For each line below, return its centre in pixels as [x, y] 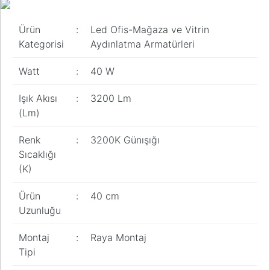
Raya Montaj [118, 237]
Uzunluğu [40, 210]
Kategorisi [41, 44]
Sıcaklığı [37, 154]
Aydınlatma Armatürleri [143, 44]
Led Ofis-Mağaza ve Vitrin [150, 30]
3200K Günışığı [125, 140]
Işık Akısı [38, 98]
